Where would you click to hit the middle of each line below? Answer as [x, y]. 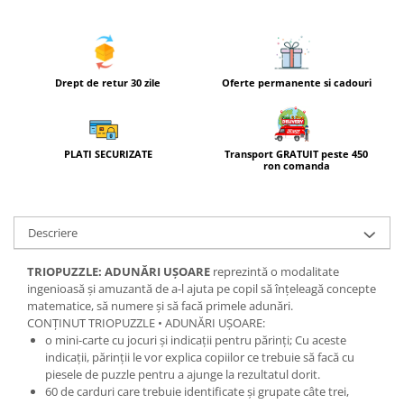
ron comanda [296, 166]
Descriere [53, 233]
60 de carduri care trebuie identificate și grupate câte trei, [197, 392]
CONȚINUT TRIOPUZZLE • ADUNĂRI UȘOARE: [146, 323]
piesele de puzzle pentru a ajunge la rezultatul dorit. [183, 375]
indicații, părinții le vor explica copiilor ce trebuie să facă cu [200, 358]
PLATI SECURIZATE [108, 154]
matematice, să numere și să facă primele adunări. [160, 306]
